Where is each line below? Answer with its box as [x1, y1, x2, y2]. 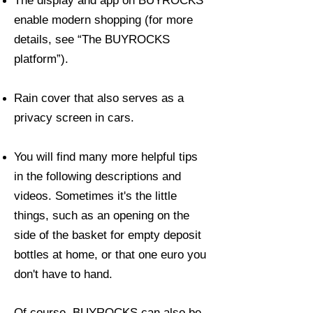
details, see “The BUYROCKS [14, 33, 170, 47]
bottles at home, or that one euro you [14, 248, 206, 262]
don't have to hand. [14, 268, 112, 282]
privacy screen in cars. [14, 111, 134, 125]
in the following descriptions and [14, 170, 181, 184]
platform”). [14, 52, 68, 66]
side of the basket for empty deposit [14, 228, 201, 242]
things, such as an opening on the [14, 209, 189, 223]
